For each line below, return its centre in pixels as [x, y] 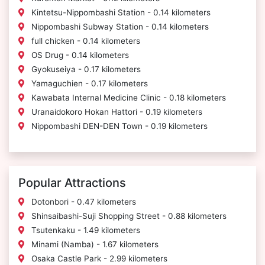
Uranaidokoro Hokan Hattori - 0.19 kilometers [116, 112]
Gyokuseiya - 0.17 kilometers [85, 70]
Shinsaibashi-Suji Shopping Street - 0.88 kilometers [128, 216]
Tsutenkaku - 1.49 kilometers [85, 230]
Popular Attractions [72, 183]
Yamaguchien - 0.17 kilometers [88, 84]
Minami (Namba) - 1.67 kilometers [94, 245]
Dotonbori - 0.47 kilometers [83, 202]
